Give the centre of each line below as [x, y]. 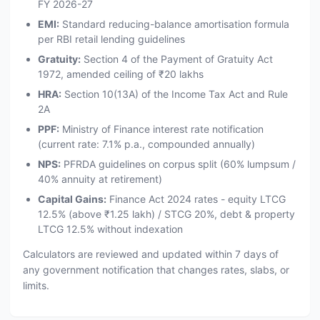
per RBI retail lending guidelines [111, 39]
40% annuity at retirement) [100, 179]
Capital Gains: [72, 199]
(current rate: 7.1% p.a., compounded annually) [146, 144]
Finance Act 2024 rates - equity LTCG [196, 199]
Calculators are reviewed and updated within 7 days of [150, 254]
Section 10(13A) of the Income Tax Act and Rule [174, 94]
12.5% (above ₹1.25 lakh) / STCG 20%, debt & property [166, 214]
